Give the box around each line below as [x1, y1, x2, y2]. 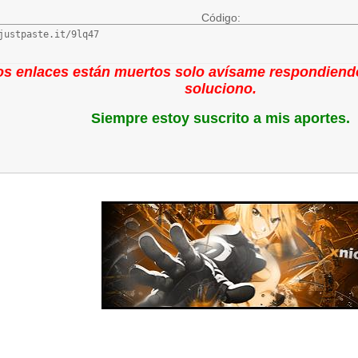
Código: [201, 11, 241, 24]
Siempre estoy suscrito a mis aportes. [91, 110, 350, 126]
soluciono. [185, 81, 257, 97]
